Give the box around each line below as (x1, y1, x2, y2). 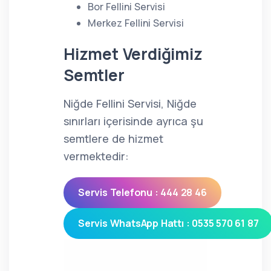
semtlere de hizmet (64, 131, 163, 146)
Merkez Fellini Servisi (88, 16, 184, 30)
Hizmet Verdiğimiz (64, 43, 203, 65)
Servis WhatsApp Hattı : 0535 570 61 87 (78, 217, 259, 230)
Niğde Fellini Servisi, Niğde (64, 96, 197, 111)
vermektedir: (64, 149, 129, 163)
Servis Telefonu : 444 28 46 (78, 186, 207, 199)
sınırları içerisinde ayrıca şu (64, 114, 203, 128)
